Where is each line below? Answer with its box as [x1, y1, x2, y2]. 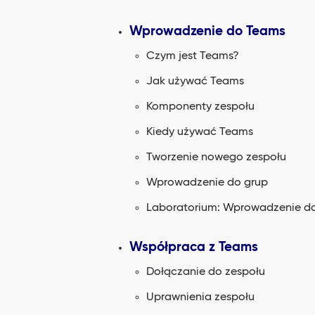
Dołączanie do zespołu [146, 266, 265, 278]
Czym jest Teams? [146, 51, 239, 62]
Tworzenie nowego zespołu [146, 152, 286, 163]
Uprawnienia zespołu [146, 292, 255, 303]
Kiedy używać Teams [146, 127, 253, 138]
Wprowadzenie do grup [146, 177, 268, 188]
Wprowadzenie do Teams [129, 25, 285, 38]
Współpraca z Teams [129, 240, 258, 254]
